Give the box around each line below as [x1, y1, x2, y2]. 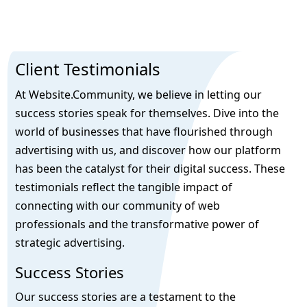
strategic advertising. [15, 235, 125, 251]
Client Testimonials [15, 58, 161, 81]
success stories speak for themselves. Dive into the [15, 106, 280, 121]
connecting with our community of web [15, 198, 221, 214]
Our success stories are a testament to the [15, 289, 236, 305]
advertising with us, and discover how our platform [15, 143, 282, 158]
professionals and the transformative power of [15, 217, 260, 232]
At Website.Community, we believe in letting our [15, 87, 262, 103]
